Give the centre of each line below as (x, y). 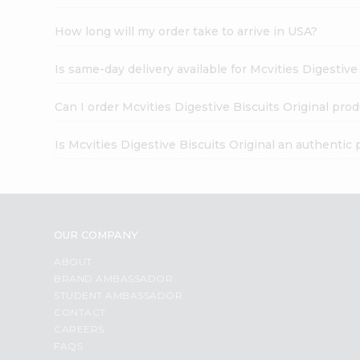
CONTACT (80, 312)
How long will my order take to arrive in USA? (186, 31)
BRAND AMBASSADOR (114, 278)
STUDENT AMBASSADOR (119, 295)
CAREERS (79, 329)
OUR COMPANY (96, 234)
